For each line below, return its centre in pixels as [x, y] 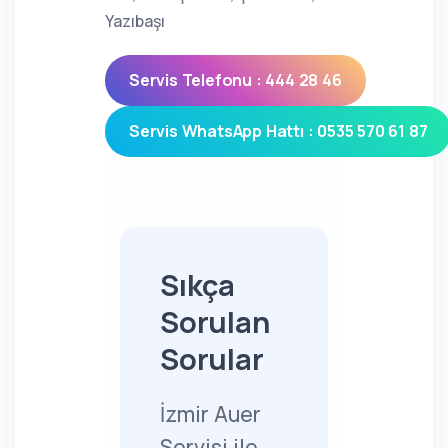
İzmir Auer [210, 414]
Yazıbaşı [135, 21]
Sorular [212, 359]
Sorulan [215, 322]
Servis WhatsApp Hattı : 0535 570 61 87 [278, 131]
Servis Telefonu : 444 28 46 [235, 80]
